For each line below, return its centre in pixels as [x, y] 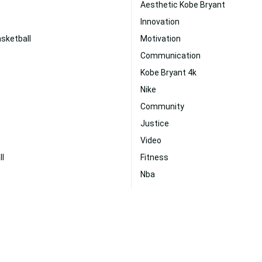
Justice [155, 123]
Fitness [154, 157]
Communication [170, 56]
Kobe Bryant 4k [168, 73]
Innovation [160, 22]
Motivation [161, 39]
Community [162, 106]
